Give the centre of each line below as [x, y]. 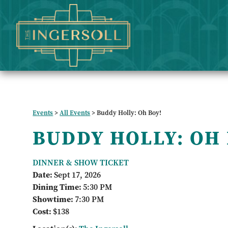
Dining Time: [58, 187]
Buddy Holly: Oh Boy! [129, 113]
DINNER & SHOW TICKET [81, 163]
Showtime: [54, 199]
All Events [75, 113]
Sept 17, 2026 [78, 175]
